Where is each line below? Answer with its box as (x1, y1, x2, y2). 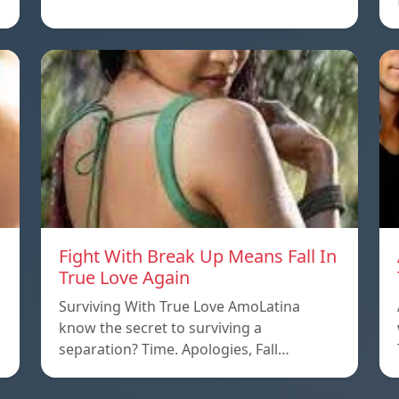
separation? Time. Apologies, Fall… (59, 339, 289, 360)
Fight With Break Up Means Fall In (59, 244, 337, 269)
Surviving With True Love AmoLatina (59, 297, 300, 317)
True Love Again (59, 265, 190, 290)
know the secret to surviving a (59, 318, 262, 338)
